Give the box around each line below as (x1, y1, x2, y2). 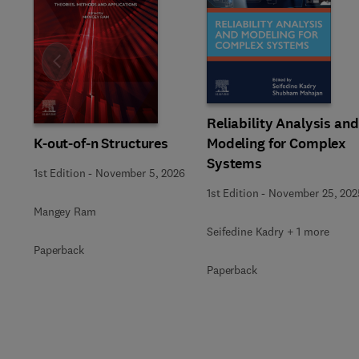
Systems (207, 154, 263, 173)
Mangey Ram (34, 204, 96, 219)
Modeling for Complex (207, 134, 347, 153)
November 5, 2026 (95, 166, 185, 180)
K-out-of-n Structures (34, 134, 169, 153)
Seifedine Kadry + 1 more (207, 224, 329, 239)
